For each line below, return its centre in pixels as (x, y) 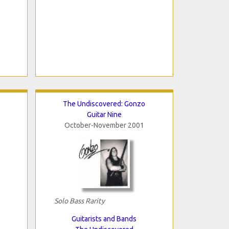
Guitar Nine (104, 114)
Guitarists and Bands (104, 219)
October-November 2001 (104, 125)
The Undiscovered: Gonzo (104, 104)
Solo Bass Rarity (79, 201)
